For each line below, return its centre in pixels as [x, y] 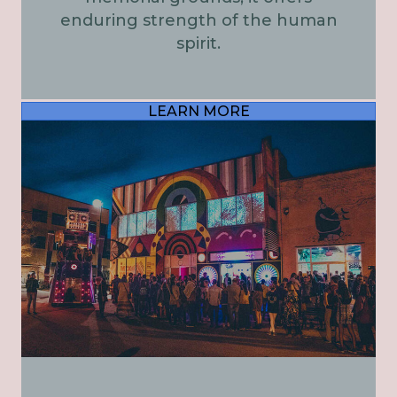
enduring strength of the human [198, 21]
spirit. [198, 44]
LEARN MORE [198, 112]
